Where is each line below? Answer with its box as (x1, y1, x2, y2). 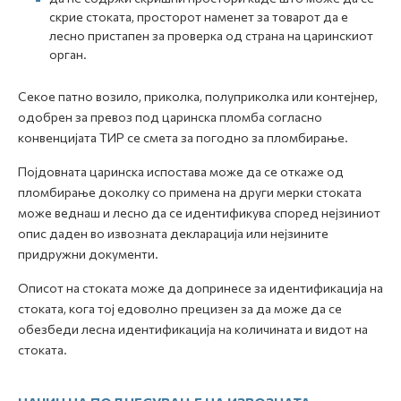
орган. (49, 47, 87, 62)
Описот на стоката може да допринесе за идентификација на (18, 280, 383, 295)
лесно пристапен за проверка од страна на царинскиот (49, 28, 373, 43)
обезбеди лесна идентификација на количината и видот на (18, 321, 368, 337)
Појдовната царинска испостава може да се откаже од (18, 164, 344, 179)
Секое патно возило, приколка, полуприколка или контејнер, (18, 89, 378, 104)
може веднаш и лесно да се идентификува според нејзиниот (18, 205, 380, 220)
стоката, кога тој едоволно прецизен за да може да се (18, 301, 342, 316)
